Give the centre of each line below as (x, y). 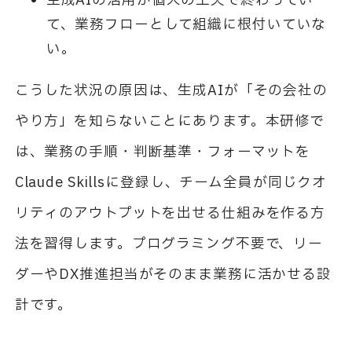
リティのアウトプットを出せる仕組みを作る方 (170, 214)
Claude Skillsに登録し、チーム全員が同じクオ (171, 183)
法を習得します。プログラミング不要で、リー (169, 244)
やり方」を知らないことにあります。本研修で (170, 122)
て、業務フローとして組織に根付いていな (186, 24)
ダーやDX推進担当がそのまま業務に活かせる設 (173, 275)
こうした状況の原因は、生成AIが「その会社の (171, 91)
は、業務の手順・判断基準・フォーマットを (163, 152)
